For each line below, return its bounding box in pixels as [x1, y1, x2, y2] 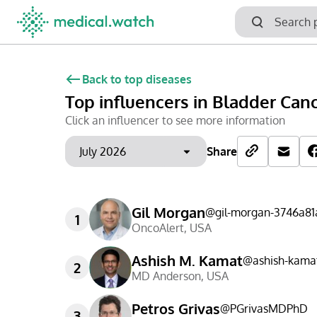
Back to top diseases [82, 72, 192, 86]
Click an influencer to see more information [65, 113, 285, 127]
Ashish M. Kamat [132, 251, 243, 270]
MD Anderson [132, 269, 201, 283]
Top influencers [65, 91, 189, 113]
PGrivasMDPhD [230, 301, 308, 316]
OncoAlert [132, 221, 184, 235]
